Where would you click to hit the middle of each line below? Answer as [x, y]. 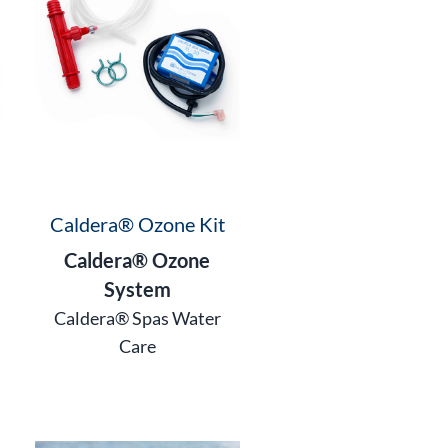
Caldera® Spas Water [137, 317]
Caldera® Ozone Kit [137, 223]
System [137, 288]
